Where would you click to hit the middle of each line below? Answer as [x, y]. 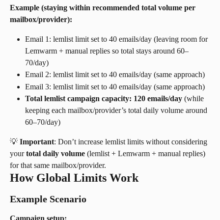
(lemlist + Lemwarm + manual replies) [146, 154]
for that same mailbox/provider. [58, 165]
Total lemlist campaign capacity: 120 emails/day [104, 99]
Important [37, 142]
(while [194, 99]
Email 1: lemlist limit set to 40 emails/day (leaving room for [117, 39]
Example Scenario [48, 199]
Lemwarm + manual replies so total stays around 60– [107, 51]
